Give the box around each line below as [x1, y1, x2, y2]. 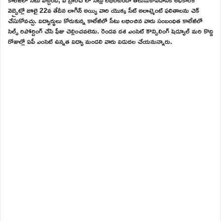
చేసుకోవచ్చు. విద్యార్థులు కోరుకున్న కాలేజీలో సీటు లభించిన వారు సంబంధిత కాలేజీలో [8, 13, 203, 27]
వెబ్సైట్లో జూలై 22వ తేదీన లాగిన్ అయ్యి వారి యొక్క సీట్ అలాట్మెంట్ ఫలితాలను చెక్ [8, 3, 199, 17]
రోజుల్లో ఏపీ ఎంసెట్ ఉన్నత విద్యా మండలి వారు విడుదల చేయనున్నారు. [8, 34, 172, 48]
